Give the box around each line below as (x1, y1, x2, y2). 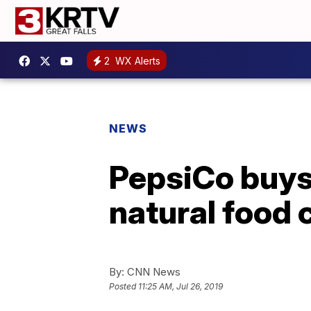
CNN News (124, 265, 180, 278)
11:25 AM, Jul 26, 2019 (138, 281, 223, 292)
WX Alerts (112, 54, 160, 67)
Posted (109, 281, 138, 292)
